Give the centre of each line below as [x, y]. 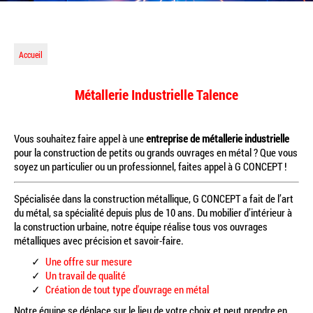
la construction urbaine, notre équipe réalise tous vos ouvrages [141, 226]
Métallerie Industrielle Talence [156, 95]
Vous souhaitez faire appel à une [79, 138]
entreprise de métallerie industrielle [217, 138]
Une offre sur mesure [92, 261]
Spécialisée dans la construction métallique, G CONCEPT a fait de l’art [154, 198]
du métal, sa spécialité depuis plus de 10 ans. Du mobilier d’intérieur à [153, 212]
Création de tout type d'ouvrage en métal [130, 289]
